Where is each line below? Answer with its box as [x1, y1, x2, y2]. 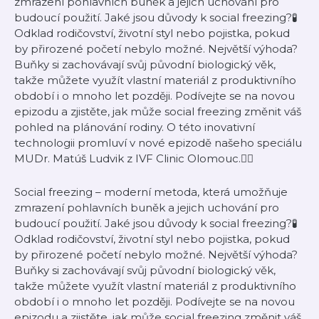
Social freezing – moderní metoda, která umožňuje [14, 185, 288, 199]
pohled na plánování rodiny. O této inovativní [14, 120, 255, 134]
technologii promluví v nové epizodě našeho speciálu [14, 136, 302, 150]
